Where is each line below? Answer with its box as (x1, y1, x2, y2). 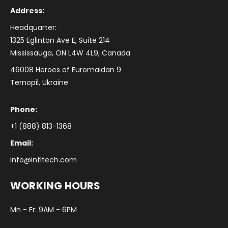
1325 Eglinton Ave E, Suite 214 (10, 35, 110, 46)
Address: (10, 6, 44, 16)
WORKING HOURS (10, 179, 101, 193)
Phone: (10, 104, 37, 115)
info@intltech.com (10, 155, 77, 165)
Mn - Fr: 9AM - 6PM (10, 205, 77, 215)
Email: (10, 138, 33, 149)
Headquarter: (10, 22, 56, 33)
